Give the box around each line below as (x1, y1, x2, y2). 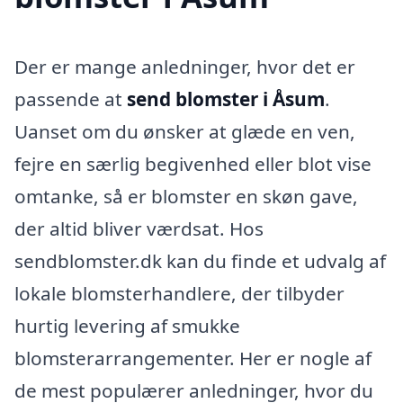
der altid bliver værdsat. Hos (14, 216, 264, 242)
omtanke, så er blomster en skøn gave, (14, 184, 358, 210)
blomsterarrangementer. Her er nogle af (14, 345, 372, 372)
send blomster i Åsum (127, 86, 325, 112)
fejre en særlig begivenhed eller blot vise (14, 151, 372, 177)
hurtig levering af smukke (14, 313, 240, 339)
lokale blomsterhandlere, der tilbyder (14, 281, 345, 307)
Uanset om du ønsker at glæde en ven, (14, 119, 355, 145)
